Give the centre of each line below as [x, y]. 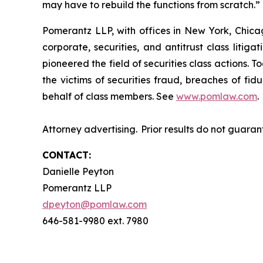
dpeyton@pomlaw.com [95, 204]
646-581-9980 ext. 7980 [95, 221]
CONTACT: [67, 155]
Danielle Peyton [78, 171]
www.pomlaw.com [217, 96]
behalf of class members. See [109, 96]
